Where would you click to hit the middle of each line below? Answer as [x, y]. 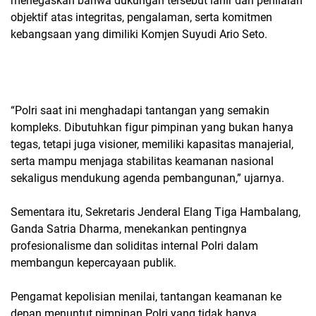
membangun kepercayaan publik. [93, 262]
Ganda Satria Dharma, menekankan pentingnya [129, 229]
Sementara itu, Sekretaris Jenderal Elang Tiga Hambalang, [156, 212]
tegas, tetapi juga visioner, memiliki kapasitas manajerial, [152, 144]
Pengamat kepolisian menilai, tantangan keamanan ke [146, 296]
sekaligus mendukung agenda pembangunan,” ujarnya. [147, 178]
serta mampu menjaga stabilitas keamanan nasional [142, 161]
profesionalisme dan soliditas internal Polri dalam [134, 245]
